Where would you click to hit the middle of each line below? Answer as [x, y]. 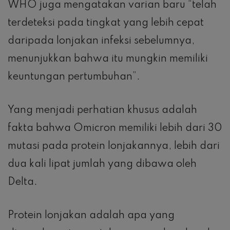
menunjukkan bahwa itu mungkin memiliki [108, 59]
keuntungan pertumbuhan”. [74, 77]
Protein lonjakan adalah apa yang [91, 216]
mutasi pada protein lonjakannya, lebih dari [114, 147]
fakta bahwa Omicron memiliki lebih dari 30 [115, 129]
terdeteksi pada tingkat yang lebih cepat [106, 23]
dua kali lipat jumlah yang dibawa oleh [102, 165]
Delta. [23, 183]
